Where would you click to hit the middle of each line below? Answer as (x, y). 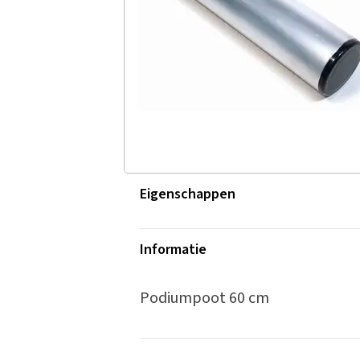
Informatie (173, 250)
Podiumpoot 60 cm (204, 299)
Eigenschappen (187, 194)
